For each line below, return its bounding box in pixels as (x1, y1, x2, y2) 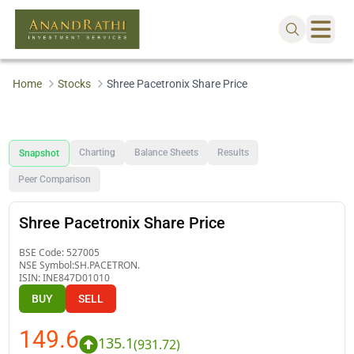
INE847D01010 (43, 270, 111, 284)
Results (217, 146, 250, 158)
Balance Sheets (134, 146, 199, 158)
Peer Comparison (18, 173, 92, 185)
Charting (79, 146, 116, 158)
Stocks (57, 77, 91, 90)
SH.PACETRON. (74, 258, 141, 272)
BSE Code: (19, 245, 67, 259)
